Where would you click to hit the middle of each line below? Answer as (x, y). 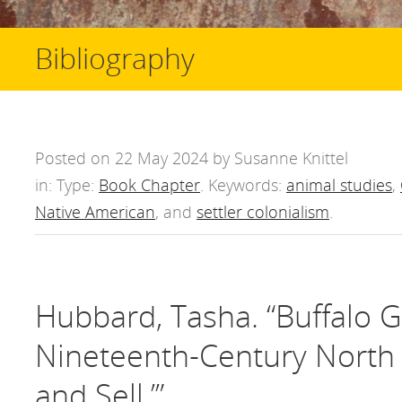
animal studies (339, 185)
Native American (95, 212)
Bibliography (115, 58)
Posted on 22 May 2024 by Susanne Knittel (192, 158)
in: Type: (67, 185)
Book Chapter (149, 185)
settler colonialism (263, 212)
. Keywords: (243, 185)
